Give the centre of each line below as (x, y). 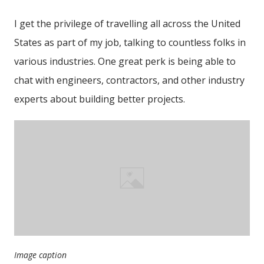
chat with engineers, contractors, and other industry (129, 80)
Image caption (40, 255)
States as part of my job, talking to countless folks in (130, 42)
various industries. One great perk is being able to (125, 61)
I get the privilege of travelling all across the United (127, 23)
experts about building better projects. (100, 99)
